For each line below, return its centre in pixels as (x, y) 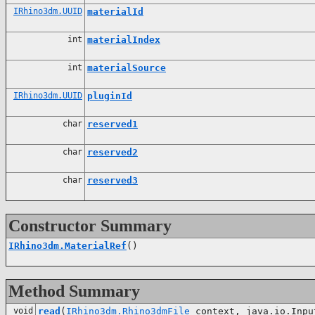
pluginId (110, 96)
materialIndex (124, 39)
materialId (115, 11)
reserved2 (112, 152)
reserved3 (112, 180)
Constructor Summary (90, 225)
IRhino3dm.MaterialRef (67, 245)
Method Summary (74, 291)
